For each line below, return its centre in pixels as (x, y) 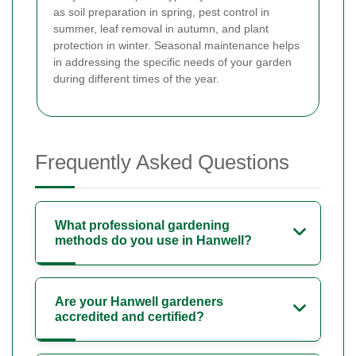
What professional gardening (142, 225)
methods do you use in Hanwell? (153, 240)
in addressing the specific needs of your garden (172, 62)
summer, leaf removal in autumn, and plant (161, 28)
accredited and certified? (130, 316)
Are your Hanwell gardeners (139, 301)
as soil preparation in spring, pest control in (161, 12)
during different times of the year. (136, 78)
